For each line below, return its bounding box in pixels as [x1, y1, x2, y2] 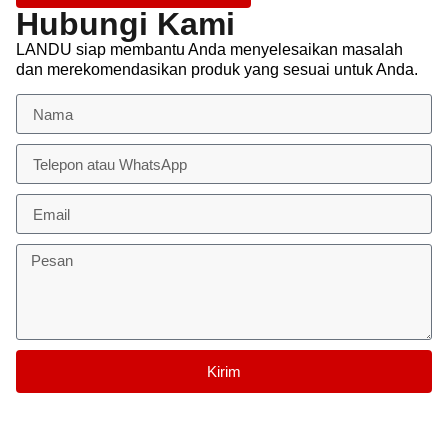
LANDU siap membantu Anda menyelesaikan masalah [16, 40, 403, 58]
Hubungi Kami [16, 5, 235, 42]
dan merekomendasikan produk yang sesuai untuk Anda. [16, 60, 418, 78]
